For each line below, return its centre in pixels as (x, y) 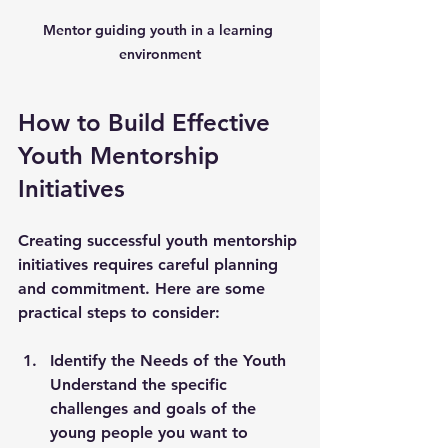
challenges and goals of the (155, 408)
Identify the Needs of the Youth (168, 360)
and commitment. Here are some (144, 288)
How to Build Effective (147, 122)
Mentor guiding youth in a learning (160, 29)
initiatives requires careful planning (150, 264)
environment (160, 53)
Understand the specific (141, 384)
